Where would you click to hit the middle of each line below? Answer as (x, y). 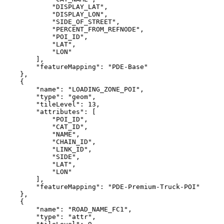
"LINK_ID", (48, 149)
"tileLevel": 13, (52, 104)
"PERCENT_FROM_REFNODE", (74, 29)
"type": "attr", (50, 216)
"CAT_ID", (46, 126)
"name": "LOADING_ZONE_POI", (74, 89)
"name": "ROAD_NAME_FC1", (68, 209)
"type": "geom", (50, 96)
